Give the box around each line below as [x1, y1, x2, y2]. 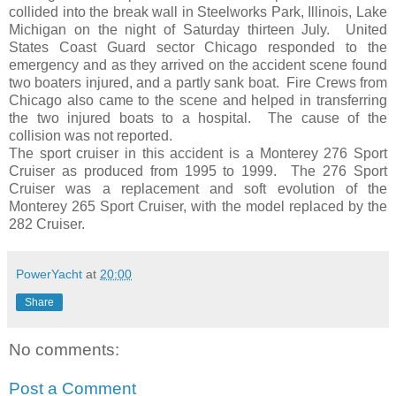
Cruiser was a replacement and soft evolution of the [9, 181, 387, 197]
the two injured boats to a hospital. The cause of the [9, 110, 387, 126]
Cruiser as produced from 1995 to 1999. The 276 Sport [9, 164, 387, 179]
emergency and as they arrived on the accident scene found [9, 57, 387, 73]
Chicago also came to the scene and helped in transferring [9, 93, 387, 109]
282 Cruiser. [9, 217, 85, 232]
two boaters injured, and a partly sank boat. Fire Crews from [9, 75, 387, 91]
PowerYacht [16, 267, 82, 282]
